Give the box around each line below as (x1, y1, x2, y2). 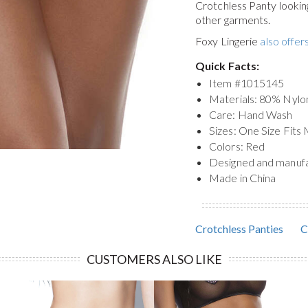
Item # (209, 76, 241, 89)
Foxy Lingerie (195, 34, 261, 47)
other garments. (195, 13, 271, 26)
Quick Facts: (195, 59, 260, 72)
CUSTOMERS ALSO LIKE (86, 252, 222, 267)
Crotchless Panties (195, 222, 283, 235)
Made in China (209, 171, 276, 184)
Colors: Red (209, 140, 265, 153)
